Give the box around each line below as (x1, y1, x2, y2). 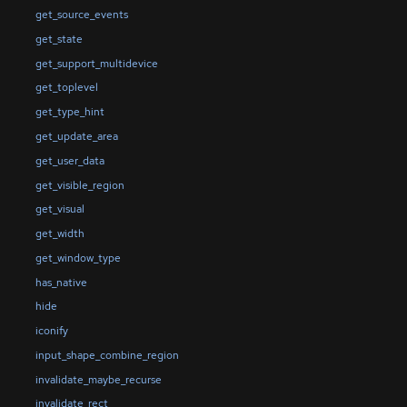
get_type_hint (35, 104, 104, 120)
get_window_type (35, 250, 121, 265)
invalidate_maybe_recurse (35, 372, 162, 387)
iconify (35, 323, 68, 339)
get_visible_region (35, 177, 124, 193)
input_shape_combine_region (35, 347, 179, 362)
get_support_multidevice (35, 55, 158, 71)
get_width (35, 226, 84, 242)
